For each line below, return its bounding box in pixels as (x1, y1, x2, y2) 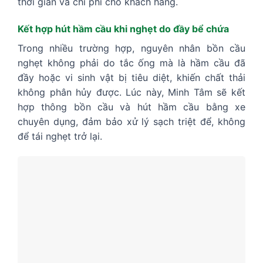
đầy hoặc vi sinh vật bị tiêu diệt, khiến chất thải (18, 72, 245, 84)
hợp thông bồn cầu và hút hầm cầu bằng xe (18, 101, 245, 113)
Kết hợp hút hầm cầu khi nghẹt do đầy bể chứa (18, 23, 229, 35)
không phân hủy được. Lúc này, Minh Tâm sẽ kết (18, 86, 245, 99)
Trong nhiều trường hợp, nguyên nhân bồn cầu (18, 42, 245, 55)
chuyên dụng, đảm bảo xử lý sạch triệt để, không (18, 116, 245, 128)
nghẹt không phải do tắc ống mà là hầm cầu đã (18, 57, 245, 69)
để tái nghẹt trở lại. (18, 130, 102, 143)
